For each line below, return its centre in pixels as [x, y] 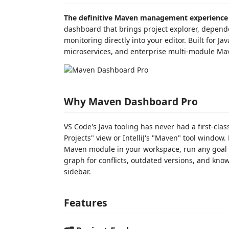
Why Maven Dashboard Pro [131, 101]
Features [86, 203]
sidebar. [77, 171]
